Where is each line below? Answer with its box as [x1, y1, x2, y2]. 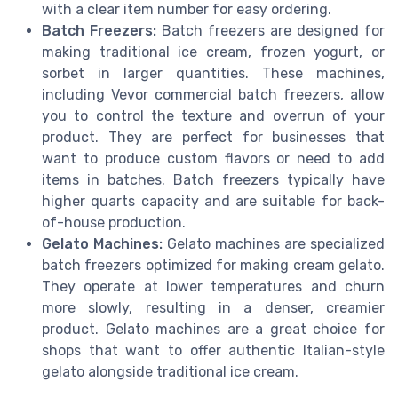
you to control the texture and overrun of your [42, 107, 385, 125]
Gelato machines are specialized [163, 235, 385, 253]
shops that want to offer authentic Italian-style [42, 342, 385, 360]
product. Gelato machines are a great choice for [42, 321, 385, 338]
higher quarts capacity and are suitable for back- [42, 193, 385, 211]
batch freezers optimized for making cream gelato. [42, 257, 385, 275]
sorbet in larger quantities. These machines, [42, 65, 385, 83]
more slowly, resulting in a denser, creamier [42, 299, 385, 317]
